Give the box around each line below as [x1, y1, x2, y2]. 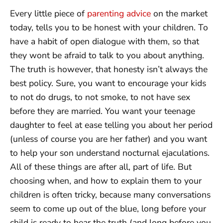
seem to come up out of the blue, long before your [10, 202, 206, 215]
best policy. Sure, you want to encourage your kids [10, 77, 206, 89]
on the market [151, 7, 208, 19]
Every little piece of [10, 7, 87, 19]
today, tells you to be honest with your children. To [10, 21, 208, 33]
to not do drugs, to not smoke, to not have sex [10, 91, 190, 103]
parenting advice [87, 7, 151, 19]
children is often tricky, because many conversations [10, 188, 211, 201]
